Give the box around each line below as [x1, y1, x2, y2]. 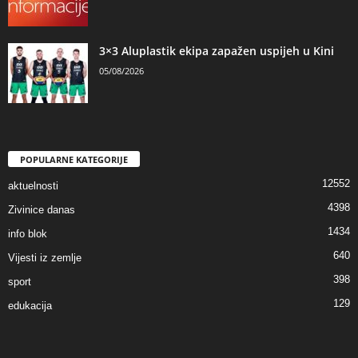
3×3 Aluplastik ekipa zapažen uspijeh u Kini [99, 42, 334, 58]
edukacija [8, 300, 52, 312]
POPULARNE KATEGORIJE [20, 153, 128, 166]
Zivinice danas [8, 204, 75, 217]
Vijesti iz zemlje [8, 252, 82, 265]
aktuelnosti [8, 180, 58, 193]
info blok [8, 228, 47, 241]
